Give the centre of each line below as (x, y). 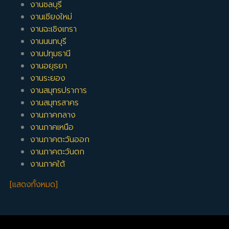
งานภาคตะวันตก (58, 152)
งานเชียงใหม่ (51, 17)
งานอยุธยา (49, 66)
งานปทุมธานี (51, 54)
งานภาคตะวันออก (60, 140)
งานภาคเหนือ (52, 128)
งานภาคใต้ (48, 164)
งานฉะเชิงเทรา (54, 29)
